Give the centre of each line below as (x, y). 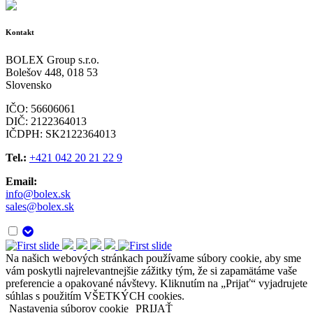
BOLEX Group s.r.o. (52, 60)
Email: (21, 182)
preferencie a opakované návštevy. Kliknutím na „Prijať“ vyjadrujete (156, 284)
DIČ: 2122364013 (46, 122)
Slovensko (29, 85)
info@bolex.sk (38, 194)
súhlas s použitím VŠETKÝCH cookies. (95, 296)
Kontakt (20, 32)
